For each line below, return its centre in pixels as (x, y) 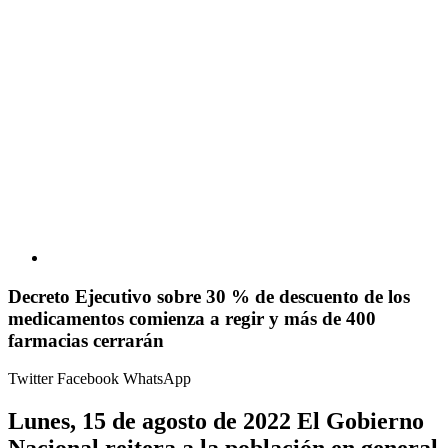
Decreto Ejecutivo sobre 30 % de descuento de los (209, 296)
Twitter (32, 379)
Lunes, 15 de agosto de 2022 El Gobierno (216, 421)
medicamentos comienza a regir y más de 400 (192, 318)
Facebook (90, 379)
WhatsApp (157, 379)
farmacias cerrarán (86, 340)
